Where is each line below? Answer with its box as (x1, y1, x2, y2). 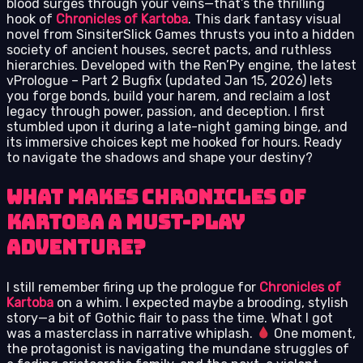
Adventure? (6, 234, 146, 260)
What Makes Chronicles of (6, 184, 305, 210)
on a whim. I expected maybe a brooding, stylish (53, 294, 348, 310)
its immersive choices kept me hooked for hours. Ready (6, 134, 342, 150)
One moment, (271, 325, 357, 341)
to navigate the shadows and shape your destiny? (6, 149, 313, 165)
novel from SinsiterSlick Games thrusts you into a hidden (6, 26, 355, 42)
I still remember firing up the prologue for (6, 279, 259, 295)
